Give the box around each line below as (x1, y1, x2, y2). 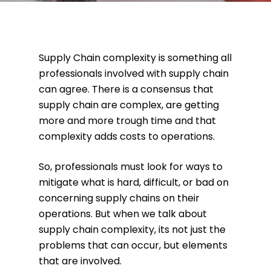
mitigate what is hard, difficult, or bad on (39, 175, 229, 189)
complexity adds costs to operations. (39, 129, 215, 143)
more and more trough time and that (39, 114, 216, 128)
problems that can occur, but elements (39, 238, 227, 252)
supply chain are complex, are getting (39, 98, 219, 112)
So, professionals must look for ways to (39, 160, 223, 174)
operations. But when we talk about (39, 207, 207, 221)
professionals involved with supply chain (39, 67, 229, 80)
